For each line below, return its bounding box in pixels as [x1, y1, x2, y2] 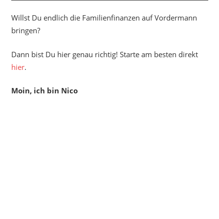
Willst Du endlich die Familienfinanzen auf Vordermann [11, 13, 197, 23]
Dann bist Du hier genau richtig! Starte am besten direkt [11, 49, 198, 59]
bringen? [11, 25, 40, 36]
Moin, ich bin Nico [11, 86, 78, 96]
